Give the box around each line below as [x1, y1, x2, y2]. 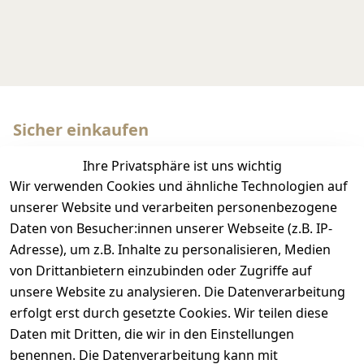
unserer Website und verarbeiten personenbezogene [10, 198, 337, 216]
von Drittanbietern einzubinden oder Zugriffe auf [10, 262, 312, 279]
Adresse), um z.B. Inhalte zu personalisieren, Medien [10, 240, 331, 258]
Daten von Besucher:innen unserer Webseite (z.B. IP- [10, 219, 332, 237]
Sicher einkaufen [13, 119, 149, 141]
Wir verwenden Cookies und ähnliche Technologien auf [10, 177, 348, 195]
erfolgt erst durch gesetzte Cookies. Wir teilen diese [10, 304, 328, 322]
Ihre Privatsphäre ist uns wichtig [82, 157, 282, 175]
